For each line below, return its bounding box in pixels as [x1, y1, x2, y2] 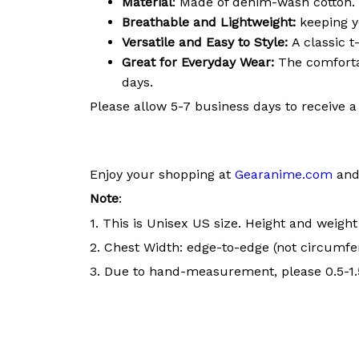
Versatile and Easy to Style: [122, 34, 292, 50]
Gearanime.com [235, 166, 333, 182]
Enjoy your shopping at [90, 166, 235, 182]
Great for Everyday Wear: [122, 54, 278, 70]
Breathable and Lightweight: [122, 14, 296, 30]
